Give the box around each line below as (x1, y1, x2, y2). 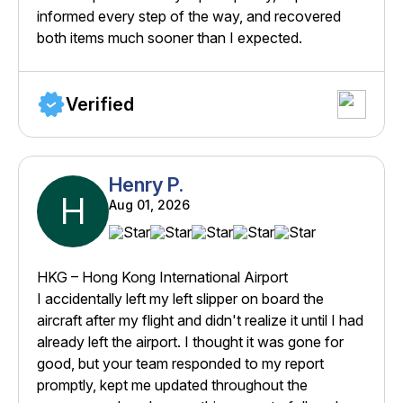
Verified (66, 94, 134, 116)
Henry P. (109, 173, 184, 197)
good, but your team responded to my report (37, 354, 324, 373)
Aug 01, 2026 (109, 197, 190, 213)
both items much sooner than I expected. (37, 29, 302, 48)
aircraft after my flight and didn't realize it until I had (37, 311, 363, 330)
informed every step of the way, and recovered (37, 7, 341, 26)
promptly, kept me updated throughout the (37, 376, 308, 395)
